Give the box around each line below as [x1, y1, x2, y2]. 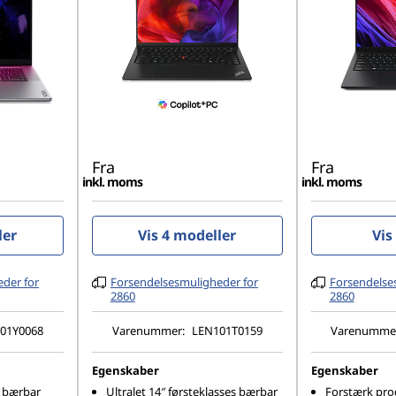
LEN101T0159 [191, 322, 263, 339]
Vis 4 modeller [138, 225, 237, 245]
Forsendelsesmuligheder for [110, 274, 258, 290]
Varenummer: [111, 322, 187, 339]
